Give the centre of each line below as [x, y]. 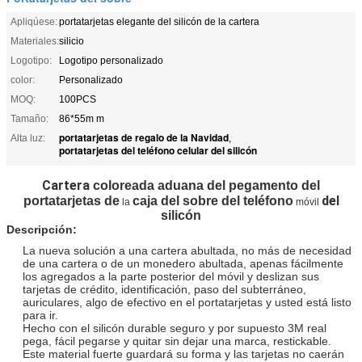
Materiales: [35, 41]
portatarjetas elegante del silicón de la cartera [159, 21]
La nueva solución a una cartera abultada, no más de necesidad [187, 250]
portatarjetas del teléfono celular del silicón [158, 150]
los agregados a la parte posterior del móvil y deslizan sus [171, 276]
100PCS [78, 99]
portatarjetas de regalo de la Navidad [144, 137]
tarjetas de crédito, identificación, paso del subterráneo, [164, 289]
